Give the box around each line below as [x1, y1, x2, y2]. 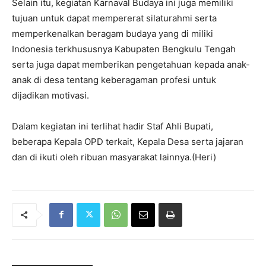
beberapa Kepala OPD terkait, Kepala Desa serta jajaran [12, 135, 243, 147]
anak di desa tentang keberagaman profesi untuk [12, 74, 216, 85]
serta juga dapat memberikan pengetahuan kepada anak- [12, 58, 250, 70]
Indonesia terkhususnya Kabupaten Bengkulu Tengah [12, 43, 236, 55]
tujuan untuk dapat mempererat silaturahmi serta [12, 12, 217, 24]
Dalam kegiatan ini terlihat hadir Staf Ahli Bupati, [12, 120, 213, 132]
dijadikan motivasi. [12, 89, 89, 101]
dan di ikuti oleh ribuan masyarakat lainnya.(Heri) [12, 151, 216, 163]
